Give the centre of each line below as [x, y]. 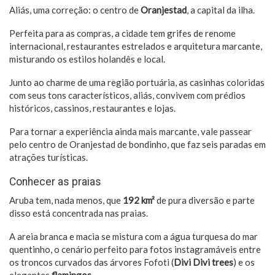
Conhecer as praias [55, 182]
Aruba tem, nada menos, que [66, 200]
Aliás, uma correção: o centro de [75, 10]
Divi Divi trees [203, 262]
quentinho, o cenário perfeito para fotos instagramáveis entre [135, 250]
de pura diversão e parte [205, 200]
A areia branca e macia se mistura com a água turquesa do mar [134, 237]
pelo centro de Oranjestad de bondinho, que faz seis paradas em [137, 145]
